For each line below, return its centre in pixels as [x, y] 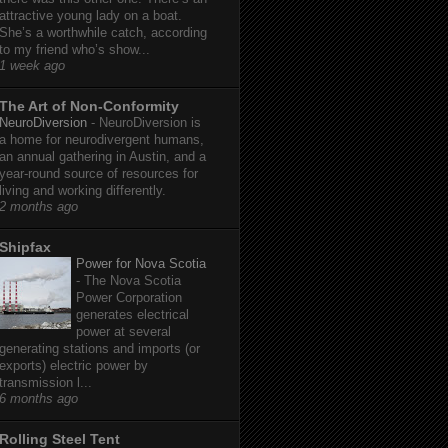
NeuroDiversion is [150, 123]
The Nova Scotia [132, 281]
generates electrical [132, 315]
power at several [123, 332]
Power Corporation [129, 298]
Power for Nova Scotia [141, 264]
